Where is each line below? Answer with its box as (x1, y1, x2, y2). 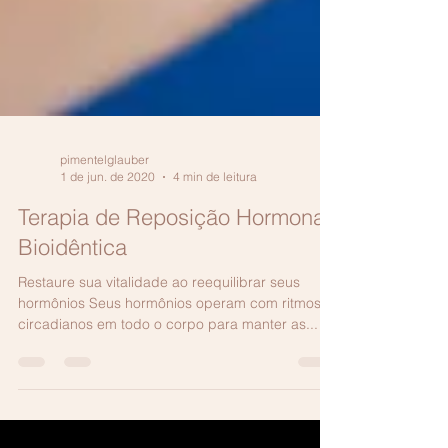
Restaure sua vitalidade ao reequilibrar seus (18, 313, 300, 331)
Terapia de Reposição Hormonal (18, 243, 330, 271)
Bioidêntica (18, 273, 127, 301)
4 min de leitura (173, 209, 257, 224)
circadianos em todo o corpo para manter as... (18, 355, 318, 373)
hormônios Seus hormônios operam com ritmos (18, 334, 321, 352)
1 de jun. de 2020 (60, 209, 155, 224)
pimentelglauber (60, 192, 149, 207)
